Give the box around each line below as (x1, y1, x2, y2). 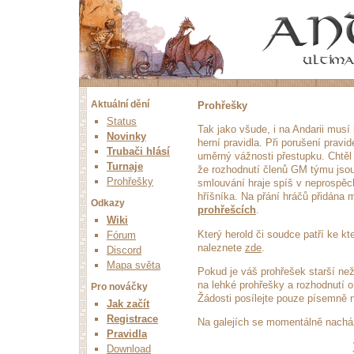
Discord (107, 244, 141, 256)
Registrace (107, 313, 158, 325)
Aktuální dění (91, 99, 149, 110)
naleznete (198, 241, 245, 254)
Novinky (107, 130, 146, 142)
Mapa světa (107, 259, 160, 271)
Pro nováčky (91, 281, 148, 292)
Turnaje (107, 160, 143, 172)
